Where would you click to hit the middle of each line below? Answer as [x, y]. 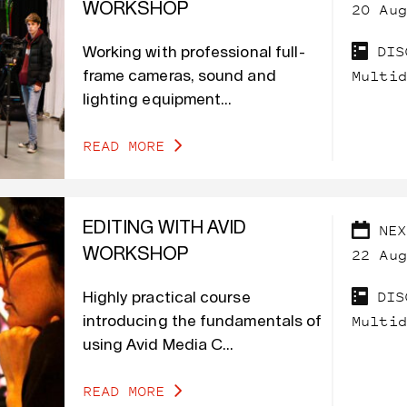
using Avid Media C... [158, 345]
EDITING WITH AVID [164, 228]
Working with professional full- [194, 53]
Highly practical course [166, 298]
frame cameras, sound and [179, 76]
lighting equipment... [157, 100]
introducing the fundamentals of [202, 322]
